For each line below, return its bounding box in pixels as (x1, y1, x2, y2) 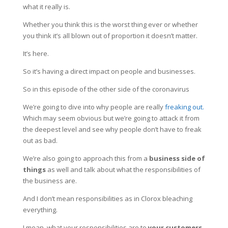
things (22, 164, 47, 174)
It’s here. (22, 48, 49, 58)
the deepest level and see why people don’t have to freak (22, 124, 202, 134)
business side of (149, 153, 205, 163)
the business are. (22, 176, 77, 185)
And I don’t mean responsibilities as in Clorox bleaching (22, 193, 192, 203)
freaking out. (164, 102, 204, 111)
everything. (22, 205, 58, 214)
